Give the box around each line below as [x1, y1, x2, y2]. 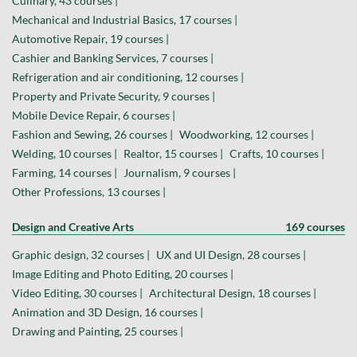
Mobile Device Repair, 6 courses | [12, 108, 175, 123]
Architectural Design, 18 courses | [149, 286, 316, 300]
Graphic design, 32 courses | [12, 248, 150, 262]
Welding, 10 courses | [12, 147, 117, 161]
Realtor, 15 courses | [124, 147, 223, 161]
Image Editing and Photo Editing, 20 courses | [12, 267, 233, 281]
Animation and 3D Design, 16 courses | [12, 305, 203, 320]
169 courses [285, 220, 345, 234]
